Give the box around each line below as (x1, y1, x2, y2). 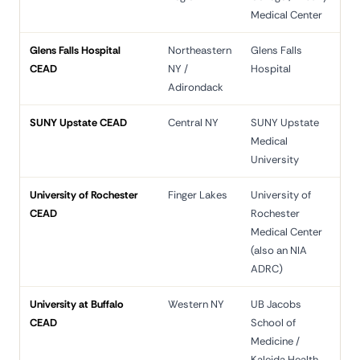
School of (251, 316, 296, 329)
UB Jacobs (251, 297, 301, 311)
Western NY (168, 297, 224, 311)
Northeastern (168, 43, 231, 57)
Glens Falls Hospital (30, 43, 121, 57)
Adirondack (168, 80, 223, 94)
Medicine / (251, 334, 300, 348)
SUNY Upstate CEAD (30, 116, 127, 129)
